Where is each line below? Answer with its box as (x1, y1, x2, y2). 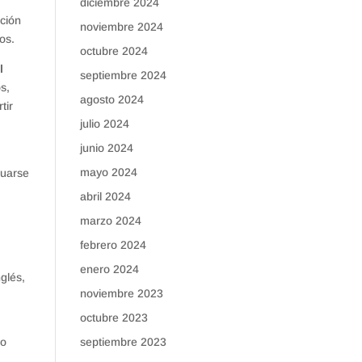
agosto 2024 (79, 93, 144, 106)
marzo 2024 (79, 214, 141, 227)
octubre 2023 (79, 311, 148, 324)
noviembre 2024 (79, 20, 163, 33)
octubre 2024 (79, 44, 148, 57)
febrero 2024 (79, 238, 146, 251)
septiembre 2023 (79, 335, 166, 348)
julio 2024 (79, 117, 129, 130)
